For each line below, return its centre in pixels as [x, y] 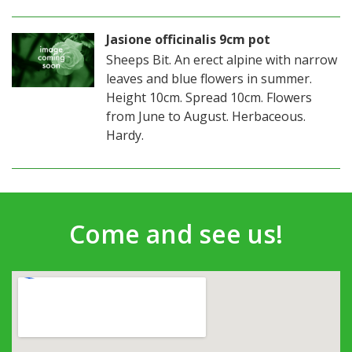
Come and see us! [176, 234]
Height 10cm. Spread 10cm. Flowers [209, 97]
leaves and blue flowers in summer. [209, 79]
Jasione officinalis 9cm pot [188, 39]
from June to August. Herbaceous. [205, 116]
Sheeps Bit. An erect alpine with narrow [221, 60]
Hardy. [125, 135]
